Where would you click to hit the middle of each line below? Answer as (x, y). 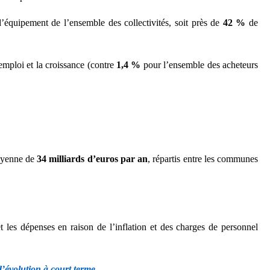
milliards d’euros (83, 159)
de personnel (234, 227)
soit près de (199, 23)
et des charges (177, 227)
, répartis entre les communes (203, 159)
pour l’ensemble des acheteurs (199, 65)
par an (134, 159)
